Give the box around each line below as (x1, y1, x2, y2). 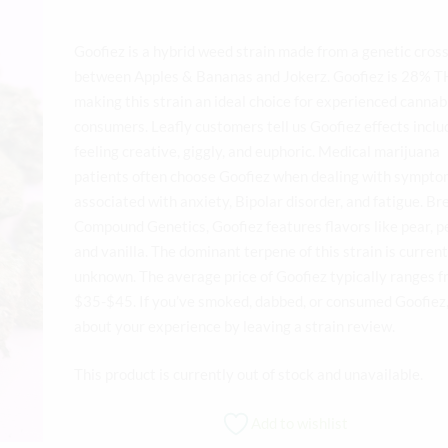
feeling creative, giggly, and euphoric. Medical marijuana (74, 142, 440, 161)
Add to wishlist (250, 414, 348, 433)
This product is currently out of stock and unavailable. (74, 364, 423, 383)
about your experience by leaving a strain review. (74, 317, 395, 336)
